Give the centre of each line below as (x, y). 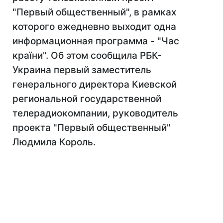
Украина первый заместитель (82, 70)
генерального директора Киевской (95, 84)
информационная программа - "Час (96, 41)
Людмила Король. (54, 142)
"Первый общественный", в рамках (94, 12)
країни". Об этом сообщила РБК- (87, 56)
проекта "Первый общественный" (92, 128)
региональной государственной (87, 99)
